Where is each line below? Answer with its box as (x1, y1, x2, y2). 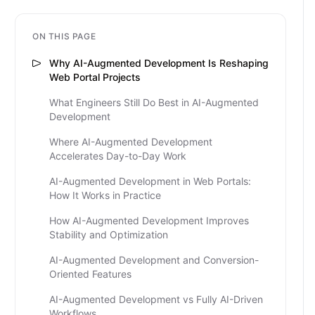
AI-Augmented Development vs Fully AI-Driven (49, 293, 263, 305)
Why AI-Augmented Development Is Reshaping (49, 57, 269, 69)
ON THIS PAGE (32, 31, 96, 41)
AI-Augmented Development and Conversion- (49, 254, 259, 266)
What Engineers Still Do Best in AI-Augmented (49, 96, 259, 108)
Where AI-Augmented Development (49, 136, 212, 148)
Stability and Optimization (49, 229, 168, 240)
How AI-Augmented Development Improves (49, 214, 249, 226)
